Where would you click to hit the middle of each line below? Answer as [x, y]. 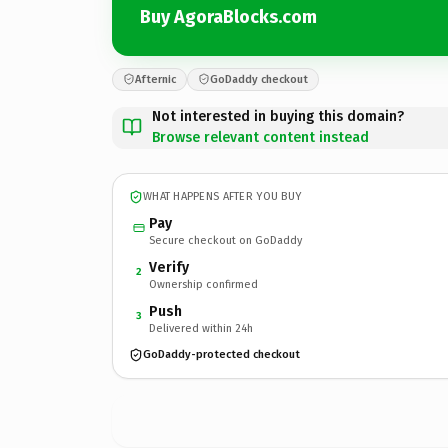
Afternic [155, 79]
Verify [169, 267]
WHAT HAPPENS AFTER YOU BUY [222, 196]
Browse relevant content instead [260, 137]
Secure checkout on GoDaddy [225, 240]
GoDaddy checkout [259, 79]
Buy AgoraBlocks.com [228, 17]
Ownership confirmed [203, 284]
